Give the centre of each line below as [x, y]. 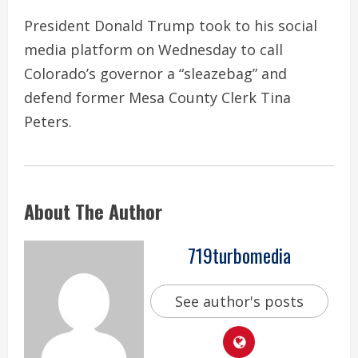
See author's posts [239, 302]
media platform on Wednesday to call [153, 49]
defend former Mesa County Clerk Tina [157, 97]
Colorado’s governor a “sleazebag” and [155, 73]
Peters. [48, 121]
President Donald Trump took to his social [171, 25]
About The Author [93, 211]
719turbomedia [239, 255]
